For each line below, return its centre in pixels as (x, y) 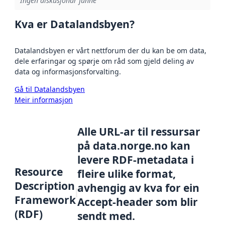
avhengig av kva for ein (139, 188)
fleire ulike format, (127, 174)
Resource (39, 172)
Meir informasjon (44, 100)
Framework (45, 200)
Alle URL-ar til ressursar (139, 131)
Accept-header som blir (138, 202)
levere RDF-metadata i (136, 159)
